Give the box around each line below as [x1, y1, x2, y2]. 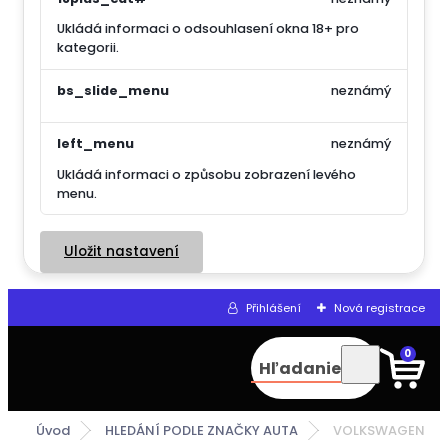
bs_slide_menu [57, 81, 169, 99]
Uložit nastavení [64, 241, 179, 261]
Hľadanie [258, 357, 341, 381]
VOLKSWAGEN [332, 420, 425, 440]
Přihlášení [245, 300, 301, 317]
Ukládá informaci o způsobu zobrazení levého [57, 165, 356, 183]
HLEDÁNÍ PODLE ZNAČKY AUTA [104, 420, 298, 440]
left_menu [57, 135, 134, 153]
